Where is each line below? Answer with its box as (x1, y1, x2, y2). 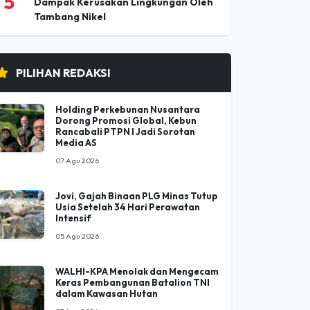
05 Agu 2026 (55, 230, 99, 241)
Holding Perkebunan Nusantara (55, 103, 200, 115)
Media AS (55, 136, 97, 148)
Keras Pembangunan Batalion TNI (55, 276, 210, 288)
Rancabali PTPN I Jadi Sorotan (55, 125, 195, 137)
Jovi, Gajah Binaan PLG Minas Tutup (55, 190, 218, 201)
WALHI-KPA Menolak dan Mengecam (55, 265, 219, 277)
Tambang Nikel (33, 10, 106, 23)
